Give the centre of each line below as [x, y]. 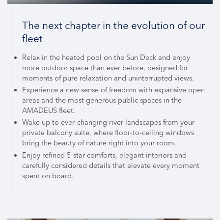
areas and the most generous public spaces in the [102, 100]
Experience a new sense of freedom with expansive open [113, 90]
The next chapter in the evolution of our [113, 26]
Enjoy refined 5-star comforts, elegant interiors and [104, 155]
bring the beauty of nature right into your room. [99, 143]
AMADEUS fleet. [49, 111]
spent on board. [48, 176]
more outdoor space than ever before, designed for [105, 68]
